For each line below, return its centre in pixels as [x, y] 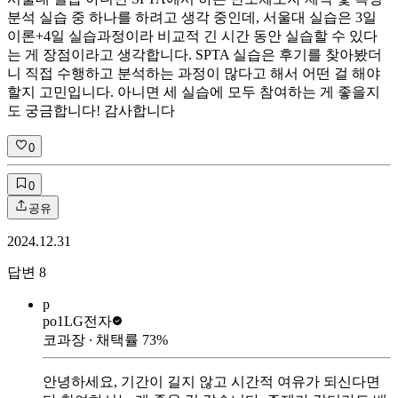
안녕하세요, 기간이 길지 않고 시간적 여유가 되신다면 [211, 381]
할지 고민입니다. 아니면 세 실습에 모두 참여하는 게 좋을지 [194, 92]
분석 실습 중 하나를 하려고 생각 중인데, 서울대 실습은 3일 [192, 17]
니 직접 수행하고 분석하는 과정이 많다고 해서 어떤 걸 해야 [194, 73]
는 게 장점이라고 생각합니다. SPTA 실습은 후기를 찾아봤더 [195, 54]
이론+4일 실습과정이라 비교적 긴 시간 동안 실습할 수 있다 [192, 36]
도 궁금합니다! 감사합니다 [91, 110]
